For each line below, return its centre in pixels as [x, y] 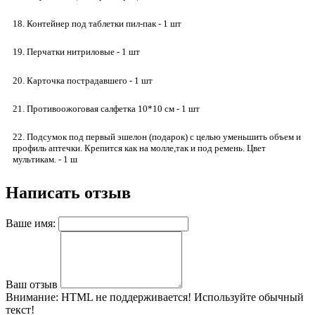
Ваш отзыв [32, 285]
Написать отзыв [68, 193]
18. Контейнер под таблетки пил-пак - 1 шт [97, 24]
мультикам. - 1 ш [45, 160]
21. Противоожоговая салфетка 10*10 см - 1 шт [106, 109]
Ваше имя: [31, 224]
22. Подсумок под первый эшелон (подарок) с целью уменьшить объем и [157, 137]
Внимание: [32, 297]
